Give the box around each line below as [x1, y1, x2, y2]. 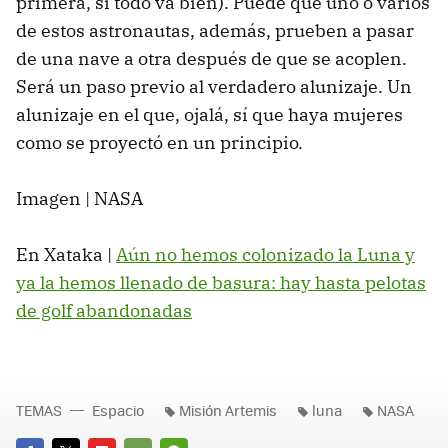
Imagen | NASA [16, 186, 143, 210]
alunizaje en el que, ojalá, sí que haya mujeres [16, 102, 403, 126]
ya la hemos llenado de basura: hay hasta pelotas [16, 270, 426, 294]
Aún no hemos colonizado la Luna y [116, 242, 415, 266]
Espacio [92, 399, 144, 420]
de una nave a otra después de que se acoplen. [16, 46, 407, 70]
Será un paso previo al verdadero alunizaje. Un [16, 74, 412, 98]
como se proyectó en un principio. [16, 130, 307, 154]
